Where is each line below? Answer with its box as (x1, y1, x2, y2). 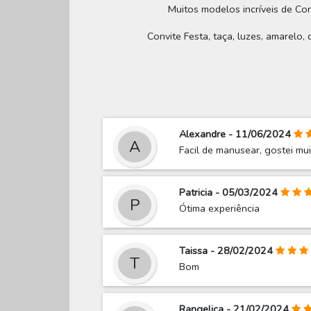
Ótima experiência (179, 201, 260, 216)
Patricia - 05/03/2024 (179, 185, 278, 200)
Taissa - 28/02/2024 (179, 244, 274, 258)
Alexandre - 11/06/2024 (179, 127, 292, 142)
